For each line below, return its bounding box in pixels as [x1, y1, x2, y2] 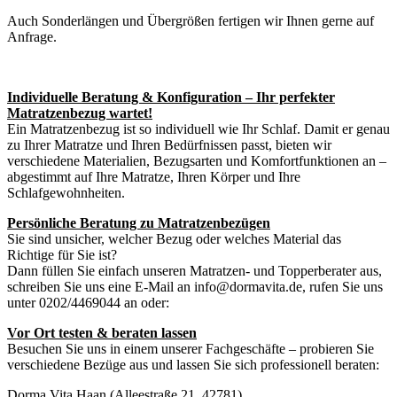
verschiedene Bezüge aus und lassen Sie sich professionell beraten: [7, 356, 379, 372]
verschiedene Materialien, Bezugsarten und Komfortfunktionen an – [7, 152, 386, 168]
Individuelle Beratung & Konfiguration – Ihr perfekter [7, 89, 335, 105]
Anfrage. [7, 28, 57, 44]
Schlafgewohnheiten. [7, 184, 125, 200]
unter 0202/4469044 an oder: [7, 294, 169, 310]
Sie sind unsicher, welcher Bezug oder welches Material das [7, 230, 341, 246]
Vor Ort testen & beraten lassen [7, 324, 197, 340]
